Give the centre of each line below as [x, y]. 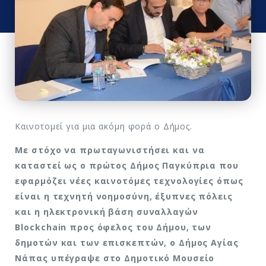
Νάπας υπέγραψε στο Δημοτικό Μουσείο [115, 258]
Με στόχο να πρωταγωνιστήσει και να [110, 150]
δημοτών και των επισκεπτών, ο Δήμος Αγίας [127, 243]
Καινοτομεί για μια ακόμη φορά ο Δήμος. [105, 126]
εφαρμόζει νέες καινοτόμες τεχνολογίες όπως [129, 181]
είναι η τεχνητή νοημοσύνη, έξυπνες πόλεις [124, 197]
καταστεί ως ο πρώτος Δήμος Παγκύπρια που [127, 166]
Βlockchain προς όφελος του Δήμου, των [113, 227]
